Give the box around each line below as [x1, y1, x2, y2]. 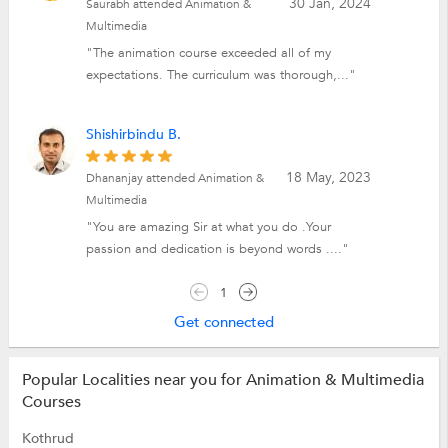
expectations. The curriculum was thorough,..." [86, 65, 357, 84]
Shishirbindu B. [86, 125, 182, 145]
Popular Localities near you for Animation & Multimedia [21, 369, 424, 392]
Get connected [173, 311, 274, 332]
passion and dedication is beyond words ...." [86, 240, 350, 259]
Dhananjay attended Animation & [86, 170, 265, 187]
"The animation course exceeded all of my [86, 43, 332, 62]
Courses [21, 391, 81, 414]
